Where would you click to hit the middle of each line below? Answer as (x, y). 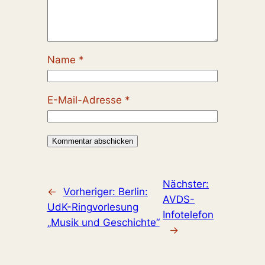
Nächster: (186, 184)
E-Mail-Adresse (86, 100)
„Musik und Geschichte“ (103, 223)
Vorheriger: (91, 192)
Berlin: (133, 192)
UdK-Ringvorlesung (93, 207)
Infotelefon (188, 215)
